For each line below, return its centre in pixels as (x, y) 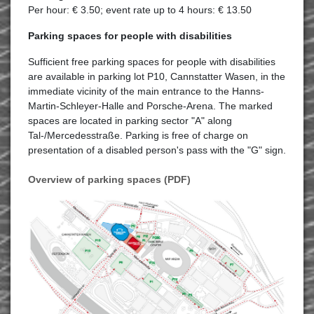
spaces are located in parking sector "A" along (130, 121)
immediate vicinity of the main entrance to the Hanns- (146, 91)
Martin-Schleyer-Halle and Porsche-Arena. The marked (150, 106)
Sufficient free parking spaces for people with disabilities (152, 62)
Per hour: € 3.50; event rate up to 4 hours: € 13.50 (140, 10)
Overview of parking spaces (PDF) (109, 179)
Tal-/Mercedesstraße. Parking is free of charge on (138, 135)
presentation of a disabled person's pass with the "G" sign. (157, 150)
